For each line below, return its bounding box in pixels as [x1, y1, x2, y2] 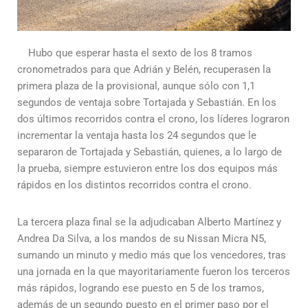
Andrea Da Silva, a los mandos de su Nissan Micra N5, [17, 232, 266, 245]
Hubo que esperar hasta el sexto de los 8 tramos [17, 47, 252, 59]
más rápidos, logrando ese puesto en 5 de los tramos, [17, 282, 264, 294]
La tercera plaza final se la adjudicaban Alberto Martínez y [17, 216, 281, 228]
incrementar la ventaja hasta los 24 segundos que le [17, 129, 256, 142]
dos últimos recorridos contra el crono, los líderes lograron [17, 113, 289, 125]
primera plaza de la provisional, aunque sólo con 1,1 [17, 80, 255, 92]
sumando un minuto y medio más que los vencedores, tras [17, 249, 286, 261]
